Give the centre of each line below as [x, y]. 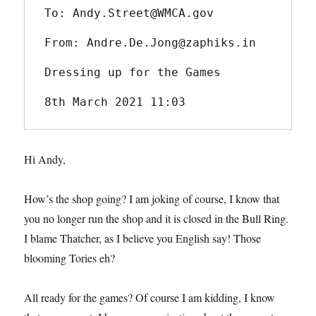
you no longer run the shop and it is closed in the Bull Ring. [157, 218]
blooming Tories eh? [70, 257]
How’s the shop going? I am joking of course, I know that [152, 198]
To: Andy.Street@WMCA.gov [129, 13]
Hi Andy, [47, 159]
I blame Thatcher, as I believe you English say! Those [143, 238]
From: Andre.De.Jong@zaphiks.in [151, 42]
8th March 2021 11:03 [115, 102]
